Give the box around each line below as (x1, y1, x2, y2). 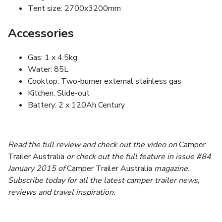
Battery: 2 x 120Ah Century (28, 100, 125, 111)
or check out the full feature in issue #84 (64, 151, 211, 163)
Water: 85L (28, 64, 68, 75)
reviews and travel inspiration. (8, 187, 115, 198)
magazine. (152, 163, 190, 174)
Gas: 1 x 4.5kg (28, 52, 77, 63)
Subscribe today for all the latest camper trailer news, (8, 175, 200, 186)
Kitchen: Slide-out (28, 88, 90, 99)
